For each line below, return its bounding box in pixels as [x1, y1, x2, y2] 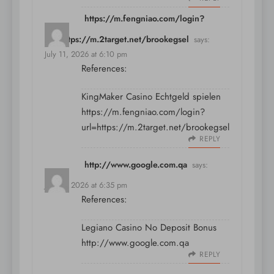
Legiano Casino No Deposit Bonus [81, 220, 217, 234]
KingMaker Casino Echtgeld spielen [81, 89, 221, 103]
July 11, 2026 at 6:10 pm [45, 48, 127, 60]
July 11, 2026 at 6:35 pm [45, 179, 127, 191]
